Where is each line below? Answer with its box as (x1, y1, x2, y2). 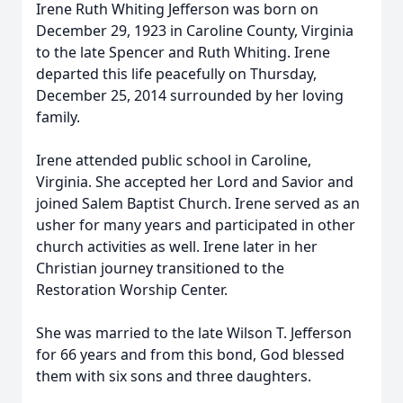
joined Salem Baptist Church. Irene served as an (36, 193, 360, 213)
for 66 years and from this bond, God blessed (36, 345, 345, 364)
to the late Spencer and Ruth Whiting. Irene (36, 42, 330, 62)
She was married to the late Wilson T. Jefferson (36, 323, 352, 343)
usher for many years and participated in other (36, 215, 355, 235)
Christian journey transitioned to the (36, 258, 284, 278)
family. (36, 107, 80, 127)
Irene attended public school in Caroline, (36, 150, 311, 170)
